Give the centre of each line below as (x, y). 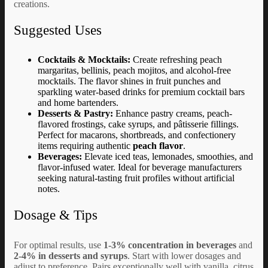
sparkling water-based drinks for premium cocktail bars (141, 92)
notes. (49, 189)
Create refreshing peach (176, 60)
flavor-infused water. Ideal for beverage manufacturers (140, 167)
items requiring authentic (85, 146)
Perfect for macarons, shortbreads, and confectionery (137, 135)
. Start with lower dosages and (184, 255)
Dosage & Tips (56, 215)
